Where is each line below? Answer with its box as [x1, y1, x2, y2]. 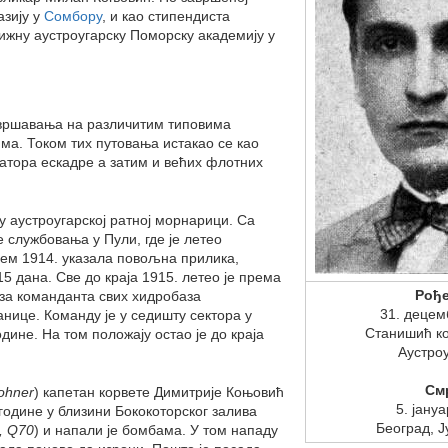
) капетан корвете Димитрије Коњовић [34, 383, 284, 400]
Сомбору [44, 7, 102, 24]
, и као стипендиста [102, 7, 230, 24]
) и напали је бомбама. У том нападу [34, 421, 278, 438]
